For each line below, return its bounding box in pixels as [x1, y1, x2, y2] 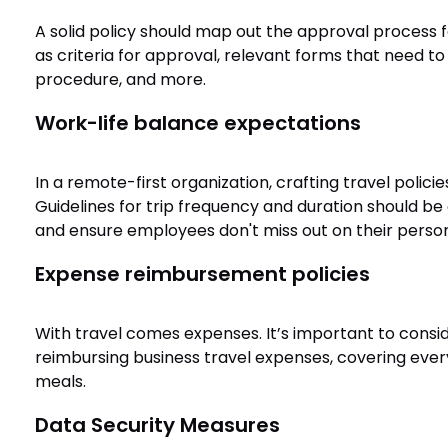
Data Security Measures [34, 411, 280, 439]
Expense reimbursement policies [34, 260, 370, 288]
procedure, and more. [34, 68, 206, 91]
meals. [34, 370, 86, 393]
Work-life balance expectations [34, 109, 361, 137]
